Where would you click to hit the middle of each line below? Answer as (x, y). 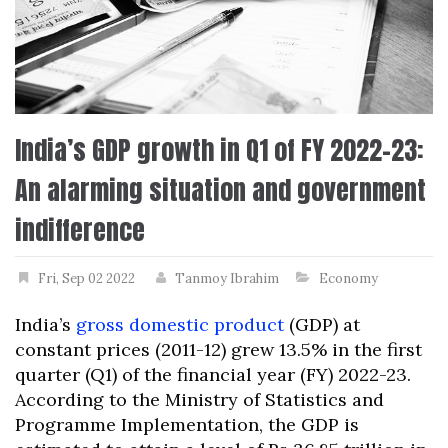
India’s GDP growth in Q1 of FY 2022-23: (219, 150)
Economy (348, 279)
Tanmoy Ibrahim (227, 279)
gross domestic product (180, 325)
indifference (80, 230)
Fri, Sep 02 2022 (86, 279)
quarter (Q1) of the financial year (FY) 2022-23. (213, 375)
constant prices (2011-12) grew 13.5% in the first (218, 350)
